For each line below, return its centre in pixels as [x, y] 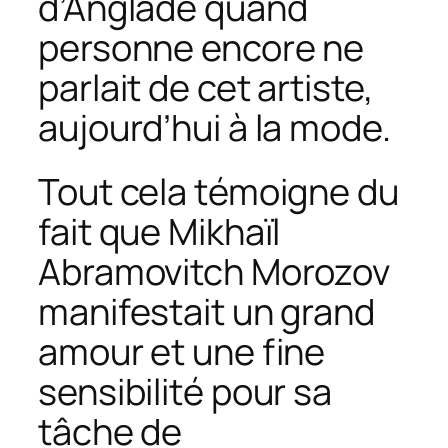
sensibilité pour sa [185, 392]
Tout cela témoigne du [218, 192]
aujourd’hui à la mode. [214, 128]
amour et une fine [182, 352]
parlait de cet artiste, [206, 88]
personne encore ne [201, 48]
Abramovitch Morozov [214, 272]
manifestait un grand [206, 312]
